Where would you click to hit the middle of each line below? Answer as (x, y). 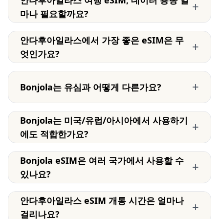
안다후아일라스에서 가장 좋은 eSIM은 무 (102, 40)
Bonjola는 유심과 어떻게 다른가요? (91, 87)
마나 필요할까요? (54, 14)
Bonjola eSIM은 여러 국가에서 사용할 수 (102, 160)
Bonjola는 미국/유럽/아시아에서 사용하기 (104, 120)
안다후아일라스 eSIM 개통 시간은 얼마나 (102, 200)
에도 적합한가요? (54, 134)
